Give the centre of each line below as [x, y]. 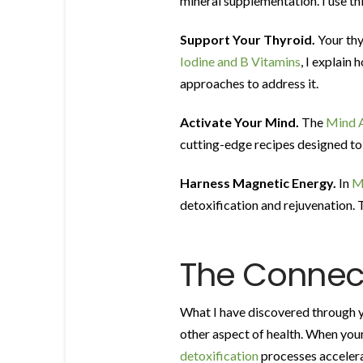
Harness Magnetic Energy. [258, 182]
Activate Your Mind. [239, 122]
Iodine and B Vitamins [240, 61]
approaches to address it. [249, 83]
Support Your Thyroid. [248, 39]
